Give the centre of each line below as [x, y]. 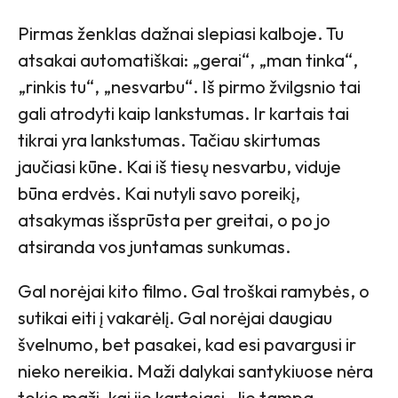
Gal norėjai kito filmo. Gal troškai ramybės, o [194, 291]
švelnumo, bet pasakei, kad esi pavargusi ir [187, 344]
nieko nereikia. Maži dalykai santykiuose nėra [195, 370]
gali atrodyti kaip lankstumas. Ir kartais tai [183, 113]
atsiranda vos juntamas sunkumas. [154, 246]
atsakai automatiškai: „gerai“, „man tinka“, [188, 60]
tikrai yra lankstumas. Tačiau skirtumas [169, 139]
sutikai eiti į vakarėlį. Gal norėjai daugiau [175, 317]
